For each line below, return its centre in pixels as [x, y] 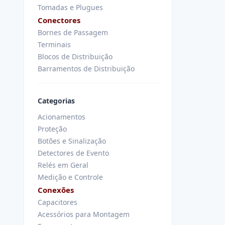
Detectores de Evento [73, 153]
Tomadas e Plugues [70, 7]
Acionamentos [62, 117]
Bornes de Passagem [73, 32]
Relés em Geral [63, 165]
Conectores [59, 20]
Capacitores [58, 202]
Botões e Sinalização [72, 141]
